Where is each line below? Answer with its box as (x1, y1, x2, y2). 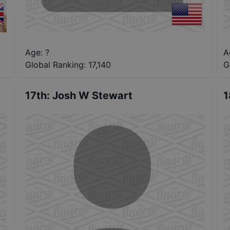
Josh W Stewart (52, 89, 133, 102)
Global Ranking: (25, 59, 86, 70)
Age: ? (25, 47, 50, 57)
